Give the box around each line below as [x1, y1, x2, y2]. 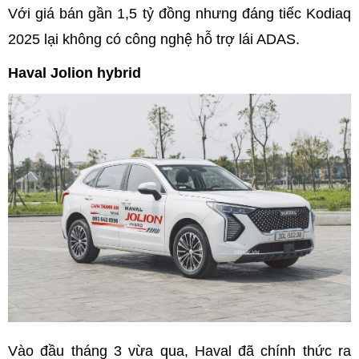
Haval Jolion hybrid [8, 64, 141, 81]
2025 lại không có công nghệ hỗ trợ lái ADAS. [8, 30, 300, 47]
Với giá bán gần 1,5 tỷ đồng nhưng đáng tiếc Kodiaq [8, 5, 351, 22]
